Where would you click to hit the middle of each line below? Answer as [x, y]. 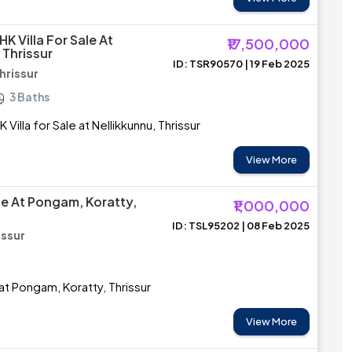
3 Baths [29, 97]
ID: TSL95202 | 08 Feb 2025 [241, 225]
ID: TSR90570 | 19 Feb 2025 [241, 64]
